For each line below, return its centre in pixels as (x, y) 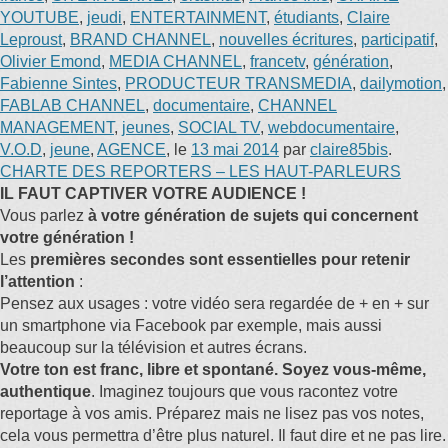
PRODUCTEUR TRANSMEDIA (238, 83)
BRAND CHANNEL (140, 39)
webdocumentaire (331, 127)
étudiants (306, 17)
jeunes (146, 127)
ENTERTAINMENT (198, 17)
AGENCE (131, 149)
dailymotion (401, 83)
